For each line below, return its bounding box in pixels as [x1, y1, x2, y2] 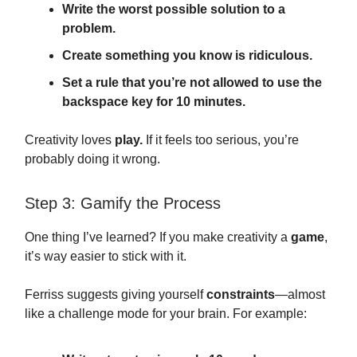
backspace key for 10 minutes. [62, 95, 245, 108]
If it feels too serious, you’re [143, 133, 299, 147]
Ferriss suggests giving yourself [25, 288, 206, 301]
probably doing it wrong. [25, 152, 160, 166]
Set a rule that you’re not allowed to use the [62, 76, 322, 89]
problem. [62, 22, 116, 35]
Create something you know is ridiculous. [62, 49, 312, 62]
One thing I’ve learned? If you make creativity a [25, 230, 291, 244]
